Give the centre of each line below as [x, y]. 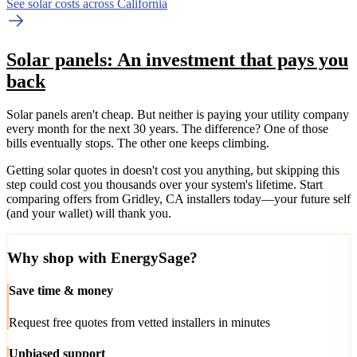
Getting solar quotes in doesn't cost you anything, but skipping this [173, 171]
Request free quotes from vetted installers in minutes [139, 322]
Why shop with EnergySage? [102, 258]
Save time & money [61, 291]
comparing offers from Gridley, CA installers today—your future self [178, 199]
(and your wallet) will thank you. [89, 214]
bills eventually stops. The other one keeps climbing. [138, 143]
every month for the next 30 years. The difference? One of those [167, 129]
